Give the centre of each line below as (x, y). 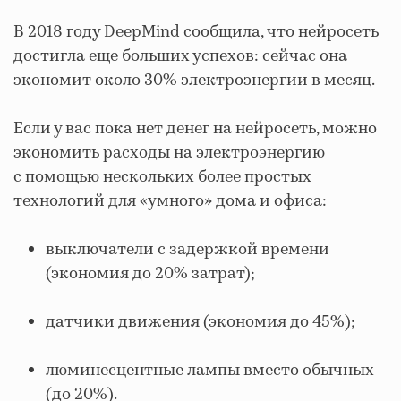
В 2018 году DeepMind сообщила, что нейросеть (196, 32)
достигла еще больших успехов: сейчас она (180, 56)
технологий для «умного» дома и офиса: (170, 201)
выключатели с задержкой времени (188, 249)
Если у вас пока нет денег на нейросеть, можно (195, 128)
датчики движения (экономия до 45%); (200, 322)
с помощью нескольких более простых (162, 177)
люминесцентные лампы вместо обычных (210, 370)
